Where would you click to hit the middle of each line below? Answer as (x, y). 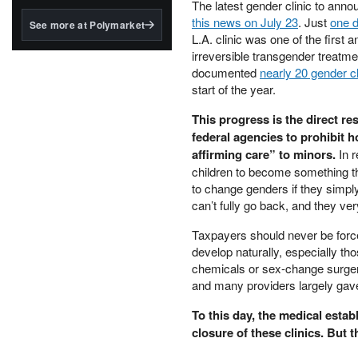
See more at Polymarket (87, 25)
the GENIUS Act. (62, 17)
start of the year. (234, 89)
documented (226, 72)
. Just (314, 22)
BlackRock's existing (73, 46)
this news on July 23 (245, 22)
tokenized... (50, 60)
